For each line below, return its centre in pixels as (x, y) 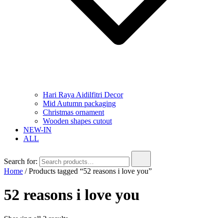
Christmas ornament (73, 112)
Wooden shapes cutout (77, 121)
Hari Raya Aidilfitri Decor (83, 95)
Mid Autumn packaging (79, 103)
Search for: (21, 161)
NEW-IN (37, 130)
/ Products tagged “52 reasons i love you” (87, 171)
